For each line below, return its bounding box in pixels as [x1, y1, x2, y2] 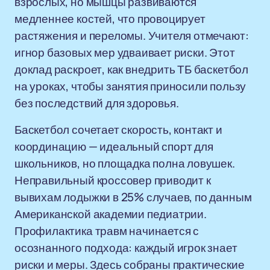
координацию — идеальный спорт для [14, 139, 213, 154]
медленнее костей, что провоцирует [14, 11, 206, 27]
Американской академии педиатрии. [14, 206, 207, 222]
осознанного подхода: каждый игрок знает [14, 240, 237, 256]
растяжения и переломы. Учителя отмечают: [14, 28, 249, 43]
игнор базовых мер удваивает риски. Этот [14, 45, 235, 60]
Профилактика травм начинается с [14, 223, 199, 239]
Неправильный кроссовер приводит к [14, 172, 211, 188]
